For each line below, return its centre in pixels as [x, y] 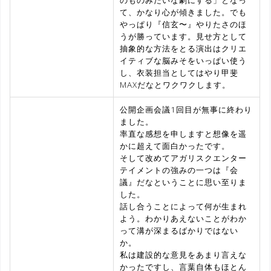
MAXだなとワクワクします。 [175, 84]
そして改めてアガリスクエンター [183, 158]
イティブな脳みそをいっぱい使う [183, 60]
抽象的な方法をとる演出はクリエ [183, 48]
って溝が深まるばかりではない [179, 230]
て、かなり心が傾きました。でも [183, 12]
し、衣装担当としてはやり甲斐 [179, 72]
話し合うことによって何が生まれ [183, 206]
